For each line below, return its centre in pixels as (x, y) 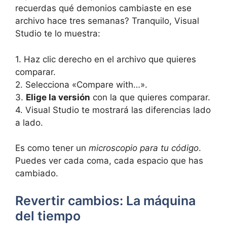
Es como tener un (52, 148)
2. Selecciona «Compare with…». (81, 84)
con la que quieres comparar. (150, 97)
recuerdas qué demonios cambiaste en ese (103, 8)
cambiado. (37, 174)
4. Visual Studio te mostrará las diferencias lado (113, 110)
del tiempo (48, 216)
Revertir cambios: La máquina (105, 200)
